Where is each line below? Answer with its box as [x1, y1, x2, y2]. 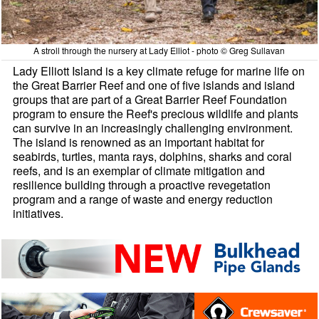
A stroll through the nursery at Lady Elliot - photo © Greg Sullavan [33, 44, 286, 57]
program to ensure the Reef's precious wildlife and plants [13, 105, 299, 122]
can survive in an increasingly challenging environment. [13, 120, 293, 137]
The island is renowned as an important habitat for [13, 134, 265, 151]
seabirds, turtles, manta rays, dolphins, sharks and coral [13, 148, 293, 165]
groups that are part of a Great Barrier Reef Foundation [13, 91, 288, 108]
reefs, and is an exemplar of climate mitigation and [13, 162, 266, 179]
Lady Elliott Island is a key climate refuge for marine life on [13, 63, 305, 80]
